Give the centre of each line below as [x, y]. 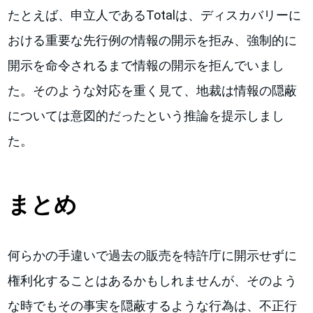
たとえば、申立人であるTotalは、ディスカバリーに [155, 15]
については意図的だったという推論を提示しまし [146, 115]
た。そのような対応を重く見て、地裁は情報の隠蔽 [153, 90]
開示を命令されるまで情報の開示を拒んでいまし [146, 65]
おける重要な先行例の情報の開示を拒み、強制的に [153, 40]
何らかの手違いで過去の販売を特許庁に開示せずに [153, 255]
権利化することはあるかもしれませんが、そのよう [153, 280]
